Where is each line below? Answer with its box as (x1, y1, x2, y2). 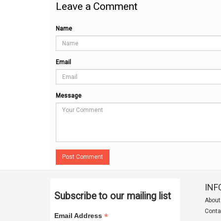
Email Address (54, 211, 104, 220)
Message (56, 92, 81, 99)
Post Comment (76, 153, 103, 160)
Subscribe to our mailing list (54, 190, 171, 202)
